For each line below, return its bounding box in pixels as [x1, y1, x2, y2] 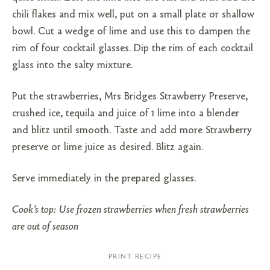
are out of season [12, 219, 81, 232]
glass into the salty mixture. [12, 58, 133, 71]
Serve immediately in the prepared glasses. [12, 171, 198, 184]
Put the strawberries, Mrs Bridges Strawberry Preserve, [12, 89, 248, 102]
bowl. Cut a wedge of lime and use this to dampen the [12, 24, 250, 37]
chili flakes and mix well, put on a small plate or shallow [12, 7, 254, 20]
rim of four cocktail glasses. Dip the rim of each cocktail [12, 41, 253, 54]
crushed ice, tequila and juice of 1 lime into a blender [12, 106, 239, 119]
